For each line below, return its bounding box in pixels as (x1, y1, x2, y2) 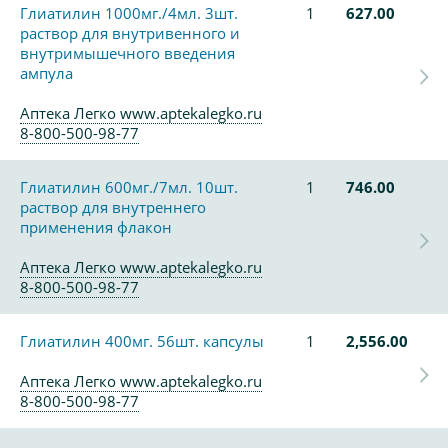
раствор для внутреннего (20, 197, 206, 217)
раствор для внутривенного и (20, 23, 240, 43)
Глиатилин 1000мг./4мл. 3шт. (20, 3, 238, 23)
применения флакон (20, 217, 172, 237)
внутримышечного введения (20, 43, 235, 63)
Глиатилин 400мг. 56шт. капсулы (20, 331, 264, 351)
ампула (20, 63, 73, 83)
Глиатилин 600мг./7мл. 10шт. (20, 177, 238, 197)
